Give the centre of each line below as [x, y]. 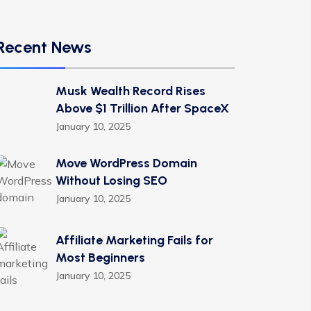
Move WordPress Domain [126, 163]
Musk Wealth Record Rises [131, 91]
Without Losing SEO [111, 180]
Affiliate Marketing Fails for [134, 240]
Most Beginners [100, 258]
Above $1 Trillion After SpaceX [142, 108]
